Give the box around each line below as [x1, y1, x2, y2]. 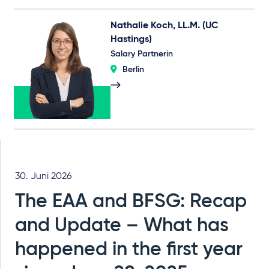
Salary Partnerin [110, 50, 173, 59]
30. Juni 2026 [15, 171, 71, 181]
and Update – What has [15, 216, 229, 235]
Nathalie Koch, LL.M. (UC [110, 21, 219, 31]
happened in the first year [15, 240, 243, 259]
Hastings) [110, 35, 152, 45]
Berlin [122, 65, 144, 74]
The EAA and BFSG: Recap [15, 192, 247, 211]
